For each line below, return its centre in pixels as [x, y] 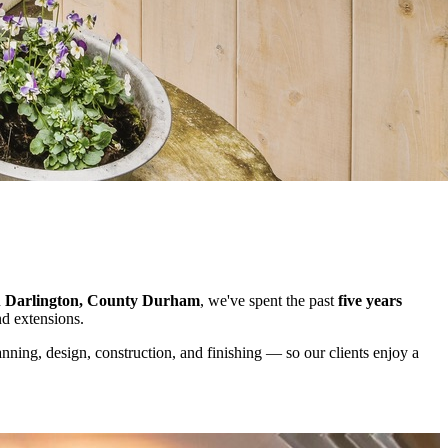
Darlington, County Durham [102, 301]
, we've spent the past [267, 301]
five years [370, 301]
